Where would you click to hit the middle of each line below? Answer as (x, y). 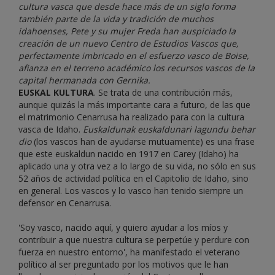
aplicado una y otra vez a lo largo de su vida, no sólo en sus (137, 166)
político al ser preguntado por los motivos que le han (123, 265)
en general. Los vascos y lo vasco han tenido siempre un (131, 191)
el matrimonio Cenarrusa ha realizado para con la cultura (131, 117)
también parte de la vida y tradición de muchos (116, 19)
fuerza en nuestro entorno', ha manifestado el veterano (129, 252)
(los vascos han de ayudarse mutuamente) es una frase (143, 142)
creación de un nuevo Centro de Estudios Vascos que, (129, 44)
